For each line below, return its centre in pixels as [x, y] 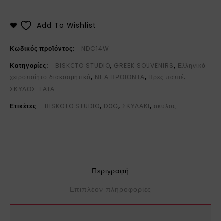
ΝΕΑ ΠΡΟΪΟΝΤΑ [120, 77]
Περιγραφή [110, 170]
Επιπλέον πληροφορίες [110, 189]
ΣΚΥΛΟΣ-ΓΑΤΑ [32, 89]
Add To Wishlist [67, 25]
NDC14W [95, 48]
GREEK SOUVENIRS [144, 65]
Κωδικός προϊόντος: [43, 48]
